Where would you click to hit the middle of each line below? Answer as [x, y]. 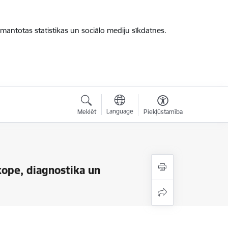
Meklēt [87, 112]
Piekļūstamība [163, 112]
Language [120, 111]
